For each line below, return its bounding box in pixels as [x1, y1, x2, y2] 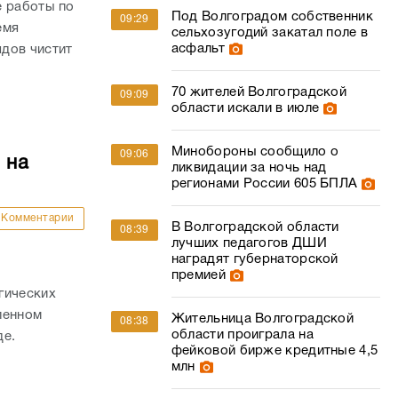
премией [171, 269, 226, 282]
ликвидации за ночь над [171, 162, 327, 174]
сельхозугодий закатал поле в [171, 27, 369, 39]
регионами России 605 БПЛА [171, 178, 358, 190]
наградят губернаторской [171, 253, 338, 266]
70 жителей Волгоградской [171, 86, 347, 99]
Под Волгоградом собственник [171, 11, 373, 23]
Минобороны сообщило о [171, 146, 339, 158]
